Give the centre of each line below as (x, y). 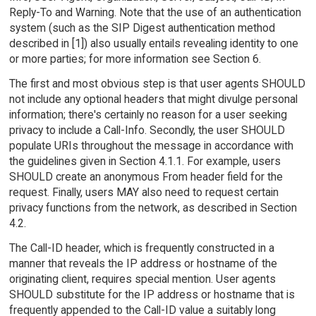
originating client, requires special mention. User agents (142, 279)
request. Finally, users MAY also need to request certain (144, 193)
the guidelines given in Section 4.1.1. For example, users (145, 162)
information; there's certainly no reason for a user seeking (148, 115)
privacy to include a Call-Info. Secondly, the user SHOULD (147, 130)
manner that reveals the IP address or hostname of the (143, 264)
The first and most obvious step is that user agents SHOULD (157, 84)
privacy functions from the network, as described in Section (153, 208)
